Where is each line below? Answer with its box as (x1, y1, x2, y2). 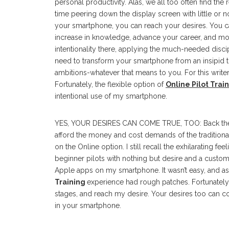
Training (55, 178, 87, 187)
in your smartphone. (55, 201, 121, 210)
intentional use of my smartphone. (55, 92, 169, 101)
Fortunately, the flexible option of (55, 80, 166, 89)
